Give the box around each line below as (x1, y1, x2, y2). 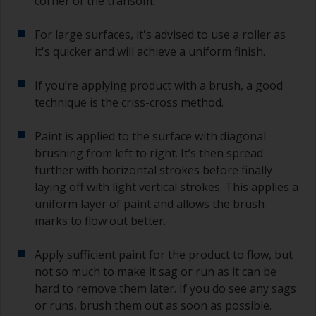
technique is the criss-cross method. (35, 95, 224, 111)
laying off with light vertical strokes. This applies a (35, 179, 298, 195)
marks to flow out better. (35, 213, 166, 229)
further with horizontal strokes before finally (35, 162, 272, 178)
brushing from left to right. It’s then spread (35, 145, 263, 162)
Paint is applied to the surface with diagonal (35, 128, 266, 145)
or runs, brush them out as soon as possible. (35, 298, 272, 314)
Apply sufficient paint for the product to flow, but (35, 247, 293, 263)
